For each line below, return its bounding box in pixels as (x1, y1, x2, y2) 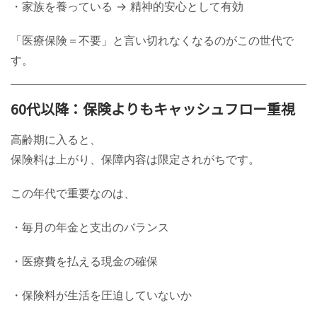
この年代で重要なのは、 (11, 185, 135, 200)
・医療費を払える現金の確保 (11, 253, 158, 268)
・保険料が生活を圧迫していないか (11, 287, 192, 302)
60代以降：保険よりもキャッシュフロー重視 (11, 98, 295, 119)
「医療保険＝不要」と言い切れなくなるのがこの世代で (11, 33, 294, 47)
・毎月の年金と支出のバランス (11, 219, 169, 234)
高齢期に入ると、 (11, 132, 101, 146)
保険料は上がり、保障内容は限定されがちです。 (11, 151, 260, 166)
